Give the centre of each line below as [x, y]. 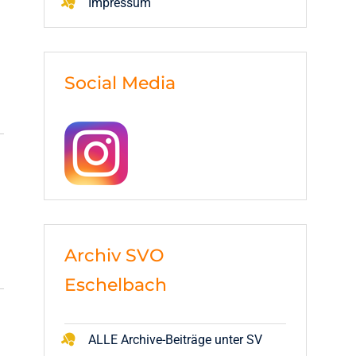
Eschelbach [116, 285]
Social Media [120, 83]
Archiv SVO [114, 255]
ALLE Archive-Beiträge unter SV [175, 340]
